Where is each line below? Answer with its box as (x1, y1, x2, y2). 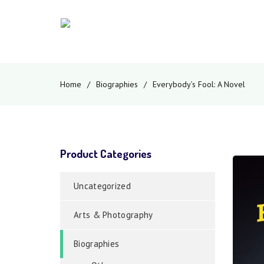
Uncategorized (74, 180, 131, 192)
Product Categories (60, 146, 151, 161)
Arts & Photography (74, 209, 153, 220)
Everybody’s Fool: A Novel (153, 79, 245, 90)
